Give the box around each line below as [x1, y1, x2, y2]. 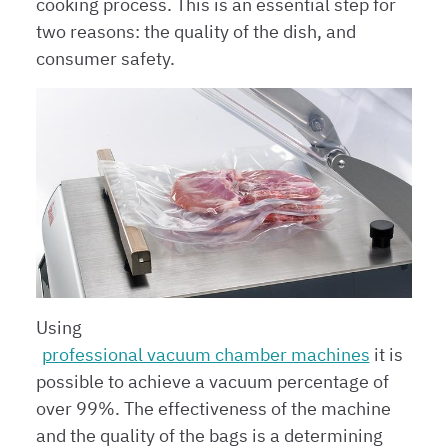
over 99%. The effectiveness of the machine [36, 397, 391, 421]
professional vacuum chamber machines [41, 343, 370, 367]
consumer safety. [36, 47, 175, 71]
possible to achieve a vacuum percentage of [36, 370, 389, 394]
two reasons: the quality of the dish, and [36, 20, 356, 44]
